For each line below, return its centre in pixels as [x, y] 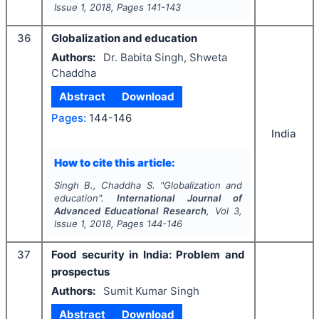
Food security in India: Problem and [148, 255]
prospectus [80, 272]
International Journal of [180, 198]
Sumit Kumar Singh [151, 291]
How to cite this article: [114, 162]
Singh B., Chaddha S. [104, 185]
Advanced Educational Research [130, 211]
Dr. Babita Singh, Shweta [165, 57]
